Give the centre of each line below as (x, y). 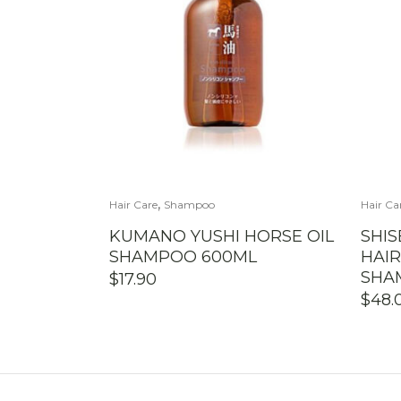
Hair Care (133, 205)
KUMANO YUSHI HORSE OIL (222, 237)
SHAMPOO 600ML (183, 257)
